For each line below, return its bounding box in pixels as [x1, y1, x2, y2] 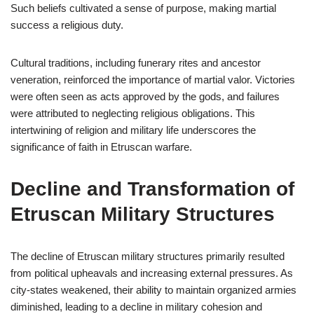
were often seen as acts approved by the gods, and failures [11, 90, 280, 102]
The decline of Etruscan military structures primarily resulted [11, 250, 285, 262]
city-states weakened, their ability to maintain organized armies [11, 284, 296, 296]
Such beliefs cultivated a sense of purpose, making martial [11, 2, 276, 14]
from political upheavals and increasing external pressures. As [11, 267, 293, 279]
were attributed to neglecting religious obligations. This [11, 107, 255, 119]
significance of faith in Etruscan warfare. [11, 141, 192, 153]
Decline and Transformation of [11, 178, 294, 200]
